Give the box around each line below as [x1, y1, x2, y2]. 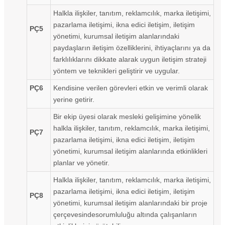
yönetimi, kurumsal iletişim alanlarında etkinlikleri [53, 147, 207, 155]
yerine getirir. [53, 95, 94, 103]
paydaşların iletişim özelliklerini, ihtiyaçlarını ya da [53, 43, 210, 52]
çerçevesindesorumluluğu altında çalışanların [53, 210, 197, 218]
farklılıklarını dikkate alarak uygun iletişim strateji [53, 55, 206, 63]
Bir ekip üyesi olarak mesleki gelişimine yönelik [53, 112, 201, 121]
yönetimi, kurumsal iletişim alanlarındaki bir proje [53, 198, 207, 207]
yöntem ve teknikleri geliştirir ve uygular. [53, 66, 180, 75]
